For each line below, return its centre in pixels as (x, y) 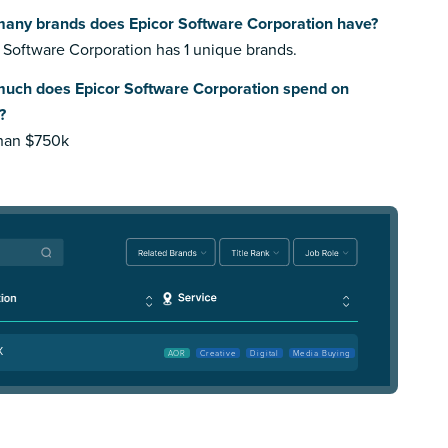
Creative (218, 353)
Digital (264, 353)
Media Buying (321, 353)
